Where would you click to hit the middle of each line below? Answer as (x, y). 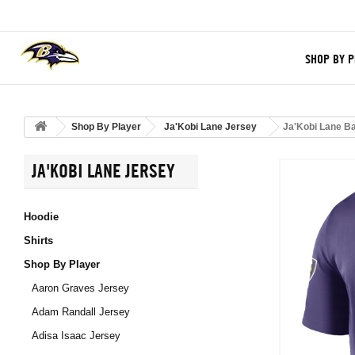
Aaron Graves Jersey (80, 288)
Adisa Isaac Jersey (76, 336)
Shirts (38, 240)
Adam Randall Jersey (81, 312)
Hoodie (41, 217)
